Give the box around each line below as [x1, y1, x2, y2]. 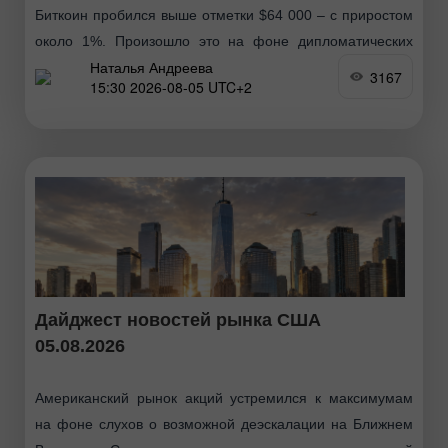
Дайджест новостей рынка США [35, 310, 321, 331]
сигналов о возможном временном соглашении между [35, 59, 413, 76]
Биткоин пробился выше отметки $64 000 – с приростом [35, 7, 413, 24]
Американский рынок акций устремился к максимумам [35, 390, 413, 407]
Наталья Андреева [90, 56, 213, 77]
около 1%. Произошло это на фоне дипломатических [35, 33, 413, 50]
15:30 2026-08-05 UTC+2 [90, 76, 252, 97]
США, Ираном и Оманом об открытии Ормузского [35, 85, 413, 102]
